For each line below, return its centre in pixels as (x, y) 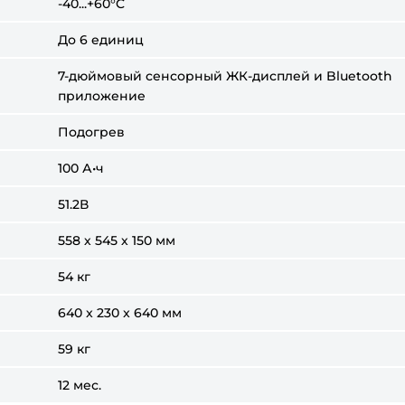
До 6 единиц (101, 40)
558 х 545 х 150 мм (117, 240)
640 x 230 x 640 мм (120, 313)
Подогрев (91, 132)
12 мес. (80, 385)
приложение (102, 96)
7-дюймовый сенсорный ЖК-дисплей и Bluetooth (225, 76)
